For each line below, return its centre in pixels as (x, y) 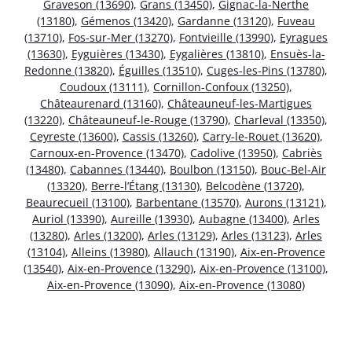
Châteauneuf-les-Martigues (240, 104)
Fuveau (296, 21)
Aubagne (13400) (243, 219)
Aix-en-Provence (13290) (130, 269)
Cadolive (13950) (233, 153)
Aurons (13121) (284, 203)
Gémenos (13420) (126, 21)
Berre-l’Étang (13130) (145, 186)
